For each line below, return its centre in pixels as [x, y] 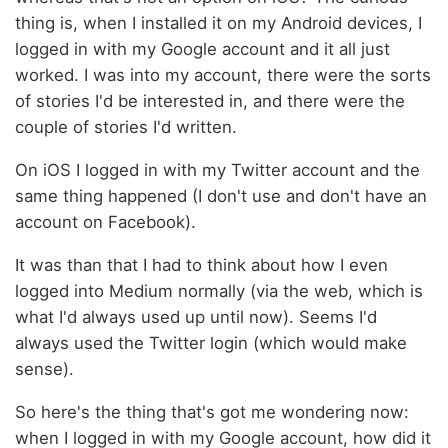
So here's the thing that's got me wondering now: [212, 411]
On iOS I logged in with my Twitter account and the [217, 170]
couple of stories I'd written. [126, 127]
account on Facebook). [105, 222]
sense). [44, 369]
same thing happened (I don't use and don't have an [221, 196]
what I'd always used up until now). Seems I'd [196, 317]
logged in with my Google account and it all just [202, 49]
